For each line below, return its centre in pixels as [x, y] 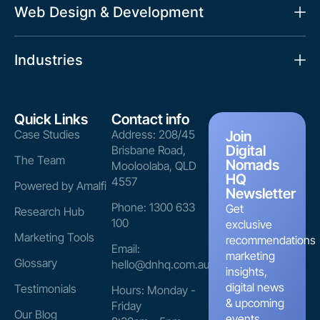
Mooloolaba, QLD [154, 166]
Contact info [150, 120]
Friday [126, 306]
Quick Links [51, 120]
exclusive [249, 225]
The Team [40, 160]
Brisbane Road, [149, 150]
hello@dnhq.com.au [161, 265]
